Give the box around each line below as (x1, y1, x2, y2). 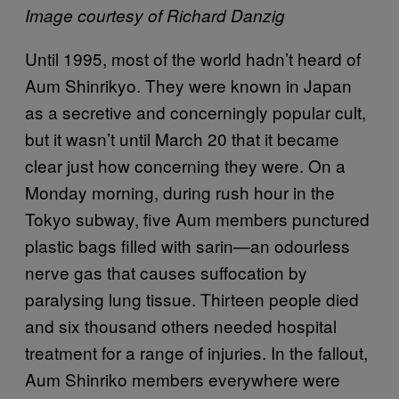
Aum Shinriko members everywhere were (25, 366, 340, 391)
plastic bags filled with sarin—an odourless (25, 232, 350, 257)
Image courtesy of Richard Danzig (25, 3, 285, 27)
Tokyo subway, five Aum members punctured (25, 206, 370, 231)
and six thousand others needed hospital (25, 313, 337, 338)
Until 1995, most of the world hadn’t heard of (25, 45, 361, 70)
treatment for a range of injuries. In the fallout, (25, 339, 368, 364)
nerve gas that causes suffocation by (25, 259, 307, 284)
